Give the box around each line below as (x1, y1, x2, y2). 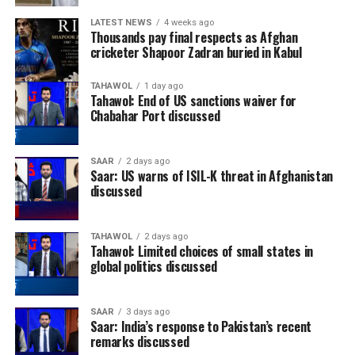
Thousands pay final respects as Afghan (90, 28, 298, 48)
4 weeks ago (163, 17, 214, 29)
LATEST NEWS (90, 17, 152, 29)
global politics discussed (90, 257, 217, 277)
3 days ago (125, 307, 170, 318)
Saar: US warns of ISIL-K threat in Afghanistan (90, 166, 333, 186)
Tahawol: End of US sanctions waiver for (90, 91, 297, 111)
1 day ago (143, 81, 183, 92)
